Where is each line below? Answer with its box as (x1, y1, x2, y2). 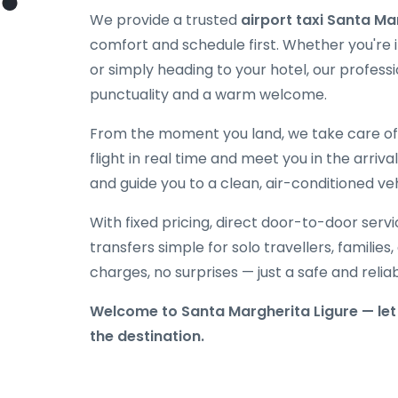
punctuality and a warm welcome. (90, 84, 327, 105)
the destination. (90, 326, 204, 346)
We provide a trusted (90, 10, 241, 30)
